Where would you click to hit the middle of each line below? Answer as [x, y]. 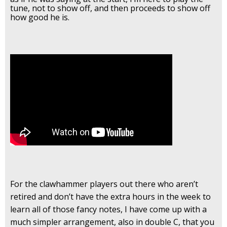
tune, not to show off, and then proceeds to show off [110, 8]
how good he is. [41, 17]
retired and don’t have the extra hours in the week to [110, 197]
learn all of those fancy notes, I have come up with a [108, 210]
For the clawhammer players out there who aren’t [104, 184]
